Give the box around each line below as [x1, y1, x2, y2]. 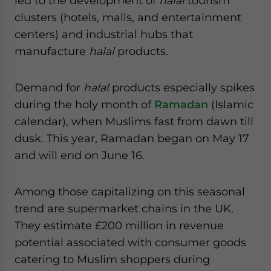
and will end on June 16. [15, 149, 145, 162]
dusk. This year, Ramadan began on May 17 [15, 132, 249, 145]
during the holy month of [15, 98, 154, 111]
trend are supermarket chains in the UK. [15, 202, 233, 215]
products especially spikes [109, 81, 255, 94]
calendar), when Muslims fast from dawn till [15, 115, 253, 128]
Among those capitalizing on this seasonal [15, 185, 245, 198]
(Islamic [208, 98, 253, 111]
